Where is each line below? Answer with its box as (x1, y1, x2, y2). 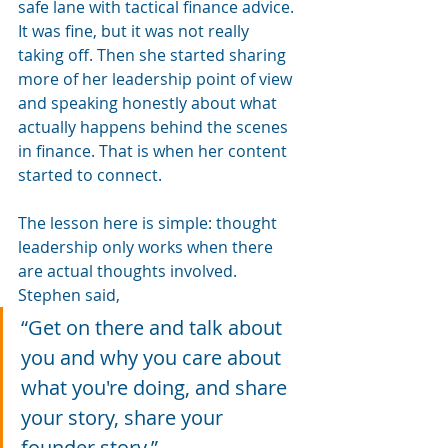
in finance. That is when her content (18, 139, 291, 162)
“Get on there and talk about (21, 313, 287, 341)
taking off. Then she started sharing (18, 43, 290, 66)
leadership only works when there (18, 235, 277, 258)
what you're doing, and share (21, 373, 292, 401)
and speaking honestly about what (18, 91, 281, 114)
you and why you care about (21, 343, 286, 371)
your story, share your (21, 403, 228, 431)
